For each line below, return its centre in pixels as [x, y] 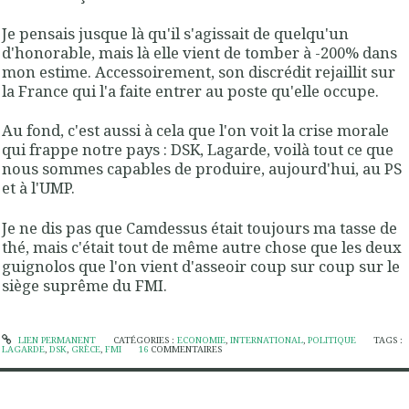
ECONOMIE [201, 340]
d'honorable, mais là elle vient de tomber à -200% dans [199, 53]
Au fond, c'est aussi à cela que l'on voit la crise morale [195, 131]
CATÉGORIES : [145, 340]
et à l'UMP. [38, 188]
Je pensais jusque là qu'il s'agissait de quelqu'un [175, 34]
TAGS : [388, 340]
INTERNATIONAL [266, 340]
